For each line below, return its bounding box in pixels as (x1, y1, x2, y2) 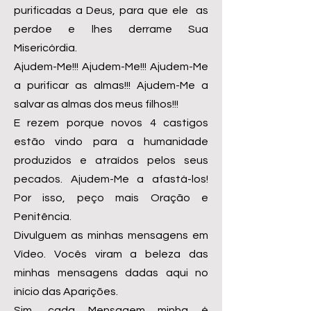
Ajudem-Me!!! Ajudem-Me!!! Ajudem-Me (14, 61, 208, 72)
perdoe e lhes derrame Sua (14, 24, 208, 35)
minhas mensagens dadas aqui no (14, 267, 208, 278)
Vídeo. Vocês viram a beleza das (14, 249, 208, 260)
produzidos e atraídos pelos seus (14, 155, 208, 166)
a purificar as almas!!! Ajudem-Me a (14, 80, 208, 91)
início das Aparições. (14, 286, 118, 297)
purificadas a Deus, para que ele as (14, 5, 208, 16)
